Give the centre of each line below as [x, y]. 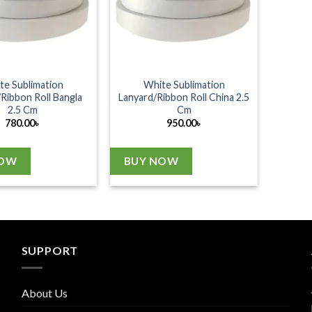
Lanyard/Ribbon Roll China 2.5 [184, 97]
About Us [44, 292]
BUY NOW [151, 161]
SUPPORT [50, 251]
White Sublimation [184, 84]
